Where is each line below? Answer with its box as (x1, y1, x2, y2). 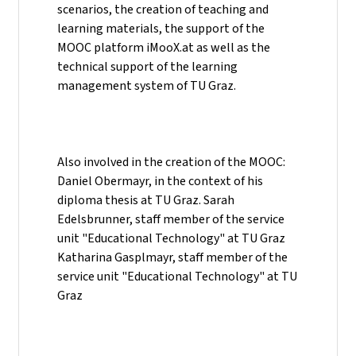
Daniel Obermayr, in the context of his (57, 172, 263, 189)
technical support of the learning (57, 57, 238, 75)
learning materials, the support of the (57, 19, 265, 37)
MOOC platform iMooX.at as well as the (57, 38, 270, 56)
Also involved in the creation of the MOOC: (57, 153, 285, 170)
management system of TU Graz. (57, 76, 236, 94)
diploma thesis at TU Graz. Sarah (57, 191, 234, 208)
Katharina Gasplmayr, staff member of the (57, 248, 288, 265)
